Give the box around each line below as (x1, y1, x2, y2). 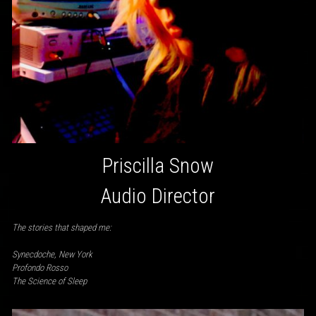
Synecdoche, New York (11, 249, 92, 260)
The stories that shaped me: (11, 221, 111, 233)
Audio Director (100, 183, 215, 208)
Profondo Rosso (11, 262, 68, 274)
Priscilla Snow (102, 153, 214, 178)
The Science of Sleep (11, 276, 87, 287)
